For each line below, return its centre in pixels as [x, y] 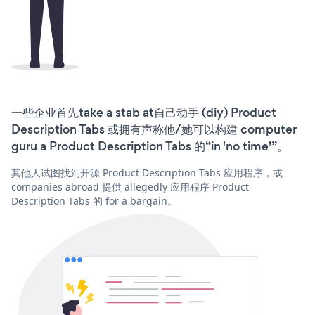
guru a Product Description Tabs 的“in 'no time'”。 [150, 147]
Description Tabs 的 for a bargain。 [94, 201]
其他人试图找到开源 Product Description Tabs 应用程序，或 [147, 173]
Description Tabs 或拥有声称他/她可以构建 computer [154, 130]
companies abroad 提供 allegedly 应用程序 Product [130, 187]
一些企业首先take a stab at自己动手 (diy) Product [144, 113]
